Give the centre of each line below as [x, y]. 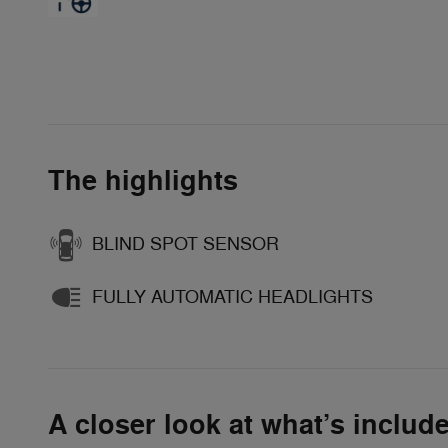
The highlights [143, 181]
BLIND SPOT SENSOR [185, 244]
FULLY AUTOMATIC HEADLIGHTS [232, 297]
